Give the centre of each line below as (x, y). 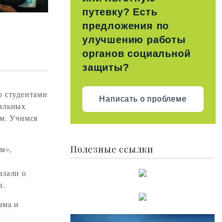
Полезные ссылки (112, 149)
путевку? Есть (120, 12)
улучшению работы (134, 39)
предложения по (126, 26)
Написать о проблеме (143, 99)
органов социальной (137, 53)
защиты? (106, 67)
